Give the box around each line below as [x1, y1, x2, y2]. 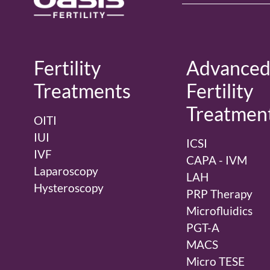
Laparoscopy [34, 164, 98, 178]
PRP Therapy [186, 187, 253, 201]
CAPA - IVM [186, 153, 247, 168]
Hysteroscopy [34, 181, 104, 195]
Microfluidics [186, 204, 253, 218]
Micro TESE [186, 254, 245, 269]
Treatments [34, 79, 131, 103]
